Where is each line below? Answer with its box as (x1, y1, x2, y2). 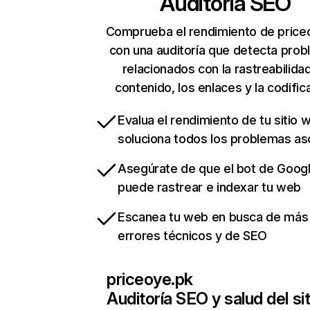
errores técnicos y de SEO (118, 228, 267, 244)
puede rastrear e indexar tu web (118, 180, 301, 195)
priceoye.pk (107, 269, 193, 290)
